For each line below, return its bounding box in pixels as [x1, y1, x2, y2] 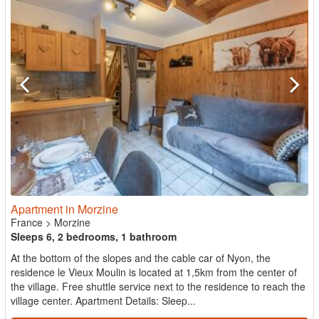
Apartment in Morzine [11, 201, 118, 217]
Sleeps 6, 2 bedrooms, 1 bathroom [11, 229, 177, 244]
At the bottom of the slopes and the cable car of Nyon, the [11, 251, 271, 265]
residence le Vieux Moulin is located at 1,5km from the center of [11, 265, 297, 279]
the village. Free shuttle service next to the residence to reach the [11, 279, 305, 293]
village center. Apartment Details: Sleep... [11, 293, 196, 308]
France [11, 215, 43, 229]
